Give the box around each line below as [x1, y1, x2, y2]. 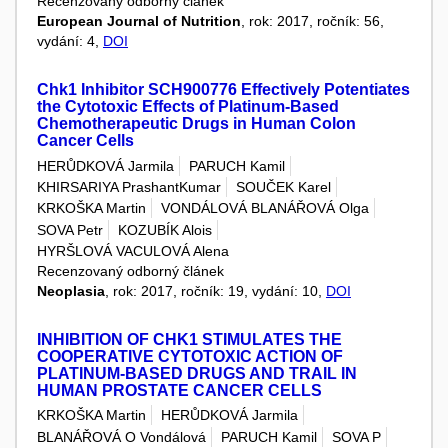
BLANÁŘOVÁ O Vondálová [37, 428, 206, 445]
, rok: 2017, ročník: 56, [241, 13, 384, 30]
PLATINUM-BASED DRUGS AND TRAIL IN [37, 364, 357, 382]
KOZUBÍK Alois [118, 221, 212, 238]
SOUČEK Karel [236, 179, 331, 196]
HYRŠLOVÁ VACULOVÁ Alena [37, 242, 229, 259]
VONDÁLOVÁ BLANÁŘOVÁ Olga [161, 200, 369, 217]
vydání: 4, [37, 33, 103, 50]
